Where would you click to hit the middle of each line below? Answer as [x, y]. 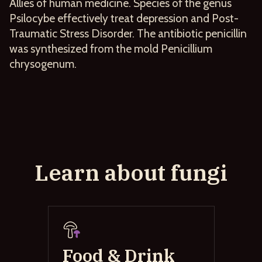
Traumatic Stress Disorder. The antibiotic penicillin [128, 33]
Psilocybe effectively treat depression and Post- [124, 18]
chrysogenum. [43, 63]
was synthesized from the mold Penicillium [111, 48]
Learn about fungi [131, 172]
